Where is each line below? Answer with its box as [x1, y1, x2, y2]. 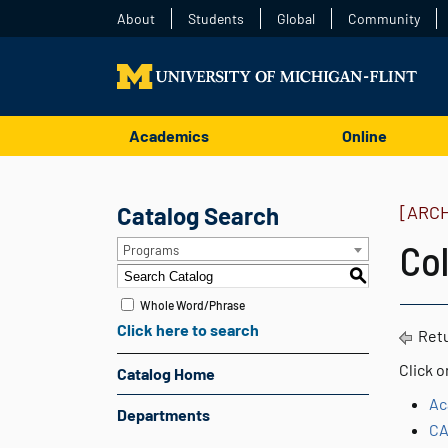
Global [277, 10, 315, 27]
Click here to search [117, 320, 259, 339]
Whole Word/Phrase [140, 297, 245, 312]
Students [188, 10, 244, 27]
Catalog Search [117, 201, 279, 230]
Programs [123, 242, 179, 258]
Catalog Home [117, 364, 215, 383]
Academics [129, 126, 209, 146]
